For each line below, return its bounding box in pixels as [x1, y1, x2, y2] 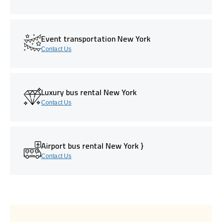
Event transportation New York [41, 31, 151, 46]
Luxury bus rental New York [41, 84, 137, 100]
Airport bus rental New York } [41, 138, 144, 153]
